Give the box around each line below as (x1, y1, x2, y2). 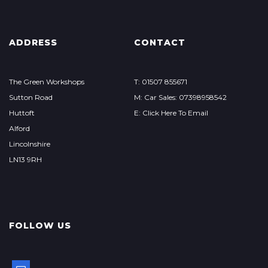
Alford (9, 124, 30, 133)
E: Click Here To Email (133, 108, 208, 117)
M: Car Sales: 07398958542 (133, 93, 227, 102)
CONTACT (133, 37, 185, 48)
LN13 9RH (9, 155, 42, 164)
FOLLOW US (9, 220, 71, 231)
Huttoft (9, 108, 35, 117)
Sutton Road (9, 93, 53, 102)
